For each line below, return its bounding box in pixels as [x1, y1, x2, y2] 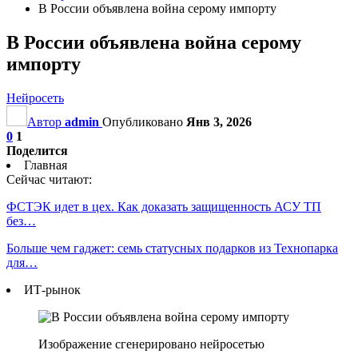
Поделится [6, 143, 68, 157]
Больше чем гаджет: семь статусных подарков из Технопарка [6, 241, 338, 255]
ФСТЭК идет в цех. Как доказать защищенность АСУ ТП [6, 199, 321, 213]
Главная [24, 157, 67, 172]
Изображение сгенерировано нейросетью [38, 336, 265, 351]
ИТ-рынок [24, 282, 81, 296]
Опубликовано [102, 114, 186, 129]
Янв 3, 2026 [186, 114, 252, 129]
